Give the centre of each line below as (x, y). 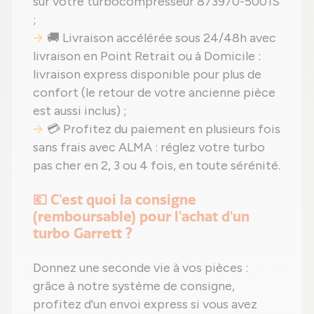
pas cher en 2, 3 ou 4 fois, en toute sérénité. (157, 166)
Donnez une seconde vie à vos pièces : (141, 268)
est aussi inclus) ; (80, 111)
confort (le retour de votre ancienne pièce (154, 93)
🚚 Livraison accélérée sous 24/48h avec (162, 38)
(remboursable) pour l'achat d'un (141, 217)
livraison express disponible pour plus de (147, 75)
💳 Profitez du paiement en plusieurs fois (164, 129)
